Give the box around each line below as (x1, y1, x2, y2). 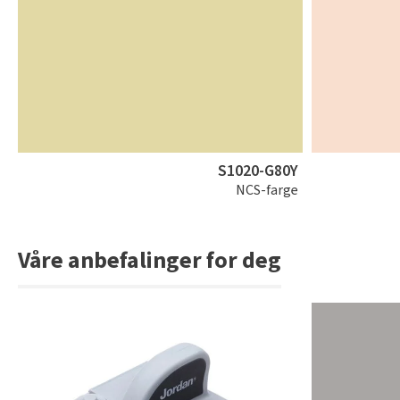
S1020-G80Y (217, 160, 298, 183)
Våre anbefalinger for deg (18, 244, 281, 278)
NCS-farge (235, 180, 298, 201)
